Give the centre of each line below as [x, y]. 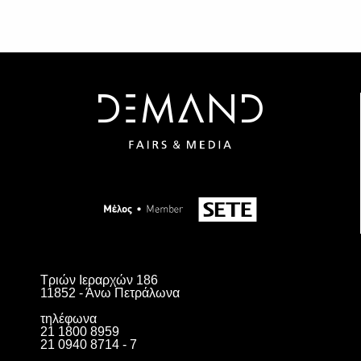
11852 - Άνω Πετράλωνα [110, 293]
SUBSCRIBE [180, 113]
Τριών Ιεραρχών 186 [99, 280]
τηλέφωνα [68, 319]
